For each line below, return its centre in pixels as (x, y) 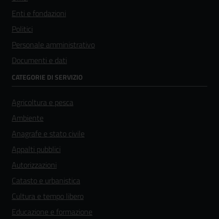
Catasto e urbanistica (46, 180)
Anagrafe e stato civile (48, 133)
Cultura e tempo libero (48, 196)
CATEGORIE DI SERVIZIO (47, 77)
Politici (22, 29)
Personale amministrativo (53, 44)
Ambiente (28, 118)
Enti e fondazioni (39, 13)
